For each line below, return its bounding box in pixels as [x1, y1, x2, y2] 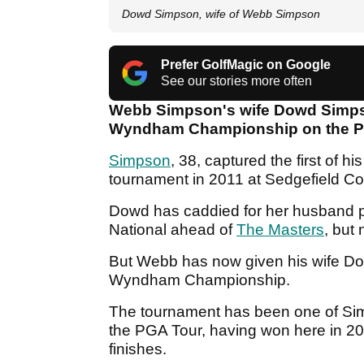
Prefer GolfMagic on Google [161, 58, 331, 72]
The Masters [236, 221, 324, 239]
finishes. [109, 340, 167, 358]
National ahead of [109, 221, 236, 239]
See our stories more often [161, 74, 312, 89]
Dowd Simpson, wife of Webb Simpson [122, 7, 320, 21]
